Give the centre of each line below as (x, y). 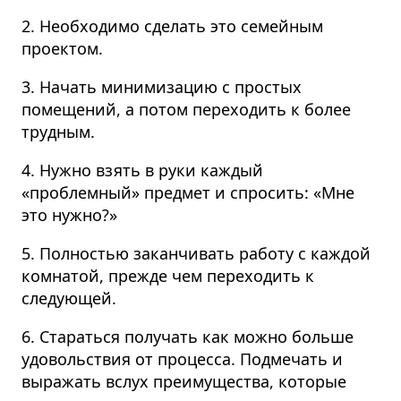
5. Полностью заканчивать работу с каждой (196, 254)
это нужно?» (69, 215)
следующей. (69, 299)
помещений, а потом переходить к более (186, 110)
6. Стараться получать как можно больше (188, 337)
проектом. (62, 49)
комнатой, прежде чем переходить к (168, 276)
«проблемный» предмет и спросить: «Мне (188, 193)
